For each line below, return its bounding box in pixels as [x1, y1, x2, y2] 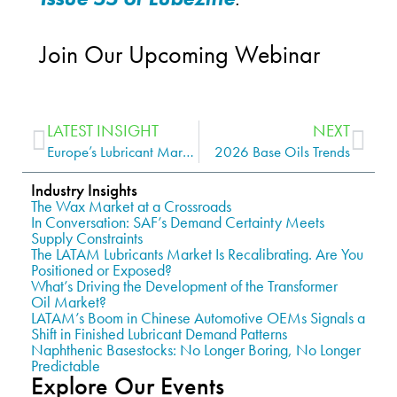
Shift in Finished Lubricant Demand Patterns [31, 323, 287, 344]
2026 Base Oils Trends [214, 143, 350, 161]
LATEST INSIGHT [47, 120, 159, 142]
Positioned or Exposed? [31, 260, 175, 280]
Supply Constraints [31, 228, 143, 248]
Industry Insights [31, 179, 137, 201]
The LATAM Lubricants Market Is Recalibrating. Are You [31, 244, 363, 264]
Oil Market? [31, 292, 106, 312]
